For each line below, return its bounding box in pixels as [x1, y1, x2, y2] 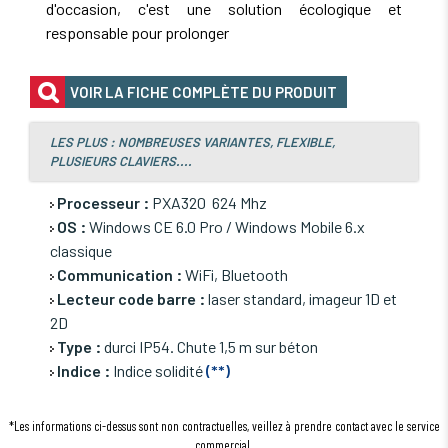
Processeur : [54, 193, 149, 213]
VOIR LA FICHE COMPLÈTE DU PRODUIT [70, 83, 337, 102]
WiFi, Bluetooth [182, 265, 288, 285]
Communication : [54, 265, 182, 285]
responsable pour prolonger [46, 23, 229, 43]
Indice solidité [110, 361, 203, 381]
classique [50, 241, 112, 261]
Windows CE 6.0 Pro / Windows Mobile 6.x [86, 217, 365, 237]
